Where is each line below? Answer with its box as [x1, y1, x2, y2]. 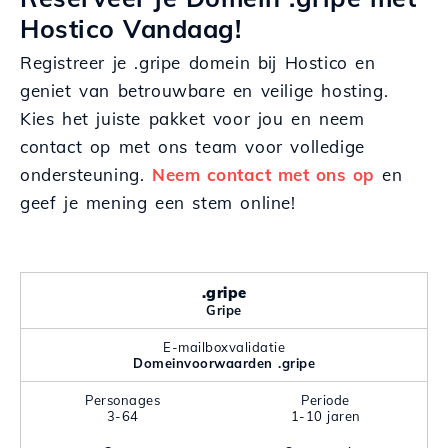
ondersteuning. [20, 164, 152, 185]
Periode [301, 392, 350, 408]
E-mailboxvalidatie [163, 339, 285, 355]
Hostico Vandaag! [20, 13, 241, 44]
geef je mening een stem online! [20, 192, 296, 213]
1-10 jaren [290, 408, 361, 424]
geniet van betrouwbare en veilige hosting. [20, 80, 389, 101]
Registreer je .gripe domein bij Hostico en [20, 52, 376, 73]
